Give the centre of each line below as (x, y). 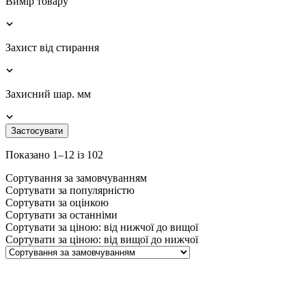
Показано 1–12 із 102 (54, 154)
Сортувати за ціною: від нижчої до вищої (102, 227)
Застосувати (37, 130)
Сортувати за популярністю (70, 190)
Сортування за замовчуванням (76, 178)
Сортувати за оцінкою (57, 202)
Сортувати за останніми (61, 214)
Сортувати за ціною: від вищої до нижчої (102, 239)
